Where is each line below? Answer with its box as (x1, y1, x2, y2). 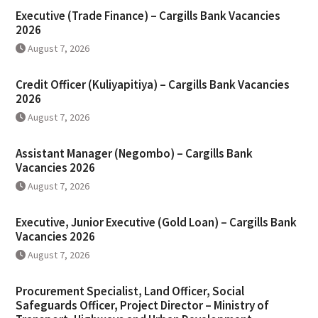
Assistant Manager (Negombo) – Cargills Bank (15, 146, 253, 162)
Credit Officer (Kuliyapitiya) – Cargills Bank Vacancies (15, 77, 290, 93)
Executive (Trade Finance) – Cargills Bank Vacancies (15, 8, 280, 24)
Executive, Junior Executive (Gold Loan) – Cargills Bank (15, 214, 297, 231)
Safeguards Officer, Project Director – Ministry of (15, 297, 269, 314)
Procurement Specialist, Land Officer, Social (15, 283, 244, 300)
